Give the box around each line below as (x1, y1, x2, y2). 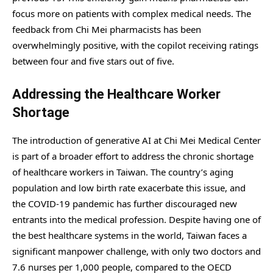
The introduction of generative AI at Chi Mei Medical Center (12, 134, 261, 147)
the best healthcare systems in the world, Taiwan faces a (12, 229, 247, 242)
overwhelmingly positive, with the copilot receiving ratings (12, 39, 258, 52)
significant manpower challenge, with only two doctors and (12, 245, 261, 258)
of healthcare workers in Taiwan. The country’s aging (12, 166, 233, 179)
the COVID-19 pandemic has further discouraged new (12, 197, 237, 210)
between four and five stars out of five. (12, 55, 174, 68)
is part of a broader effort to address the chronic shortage (12, 150, 253, 163)
